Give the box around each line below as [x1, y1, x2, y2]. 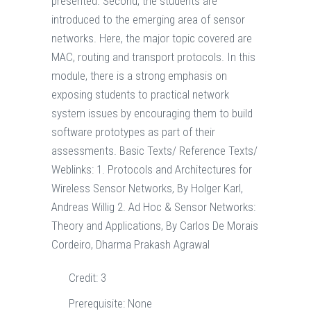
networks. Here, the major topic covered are [51, 31, 252, 46]
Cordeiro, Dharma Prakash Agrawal [51, 237, 210, 252]
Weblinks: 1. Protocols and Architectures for [51, 162, 252, 177]
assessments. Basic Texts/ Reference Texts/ [51, 144, 258, 158]
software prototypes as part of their [51, 125, 215, 140]
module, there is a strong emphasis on [51, 69, 227, 83]
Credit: [69, 271, 101, 285]
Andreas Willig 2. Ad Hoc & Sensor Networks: [51, 200, 255, 215]
